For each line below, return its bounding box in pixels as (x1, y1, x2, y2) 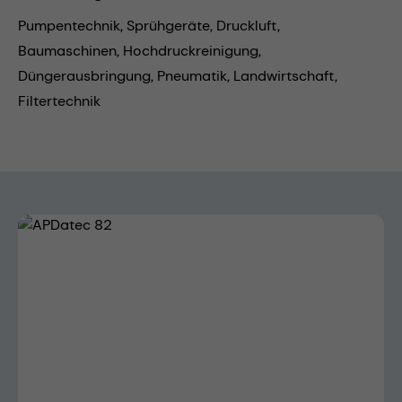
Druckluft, (216, 15, 280, 35)
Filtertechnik (18, 91, 100, 110)
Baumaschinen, (18, 40, 123, 60)
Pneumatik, (157, 66, 233, 85)
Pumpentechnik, (18, 15, 127, 35)
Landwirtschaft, (233, 66, 337, 85)
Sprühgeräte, (127, 15, 216, 35)
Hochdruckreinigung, (123, 40, 261, 60)
